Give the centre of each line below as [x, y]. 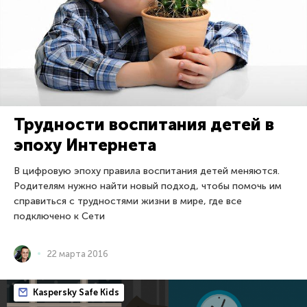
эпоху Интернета [85, 145]
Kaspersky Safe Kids [75, 292]
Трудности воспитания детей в [144, 124]
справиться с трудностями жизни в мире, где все [128, 201]
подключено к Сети [59, 216]
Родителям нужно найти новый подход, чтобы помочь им [148, 186]
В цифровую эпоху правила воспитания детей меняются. [147, 171]
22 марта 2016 [78, 254]
